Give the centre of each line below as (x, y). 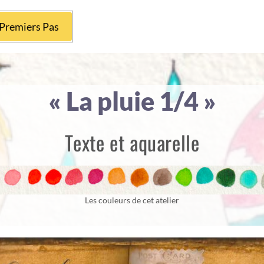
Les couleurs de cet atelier (132, 201)
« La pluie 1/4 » (132, 101)
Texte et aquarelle (132, 143)
